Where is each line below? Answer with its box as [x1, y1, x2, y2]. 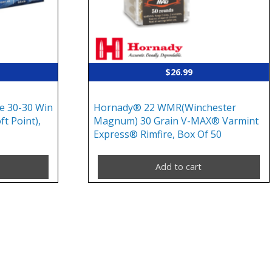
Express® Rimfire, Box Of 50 [93, 127, 222, 141]
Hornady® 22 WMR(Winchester [93, 101, 237, 115]
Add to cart [155, 161, 202, 173]
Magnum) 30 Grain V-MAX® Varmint [93, 114, 259, 128]
